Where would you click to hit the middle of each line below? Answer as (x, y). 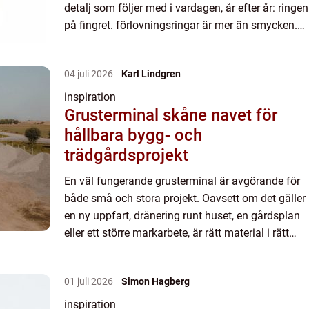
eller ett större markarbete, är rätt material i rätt (177, 233)
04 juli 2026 (90, 74)
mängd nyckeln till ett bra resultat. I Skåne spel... (181, 250)
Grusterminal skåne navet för (138, 115)
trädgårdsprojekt (126, 155)
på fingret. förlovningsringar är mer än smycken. (181, 25)
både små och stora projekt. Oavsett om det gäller (185, 198)
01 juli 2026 (90, 281)
